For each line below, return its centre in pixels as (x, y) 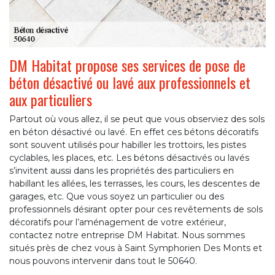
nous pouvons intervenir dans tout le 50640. (103, 261)
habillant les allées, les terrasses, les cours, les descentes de (135, 183)
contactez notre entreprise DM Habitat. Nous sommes (127, 235)
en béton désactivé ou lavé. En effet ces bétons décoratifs (134, 132)
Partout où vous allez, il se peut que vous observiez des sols (137, 119)
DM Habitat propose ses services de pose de (127, 65)
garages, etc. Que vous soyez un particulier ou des (117, 196)
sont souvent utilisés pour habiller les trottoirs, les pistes (128, 145)
